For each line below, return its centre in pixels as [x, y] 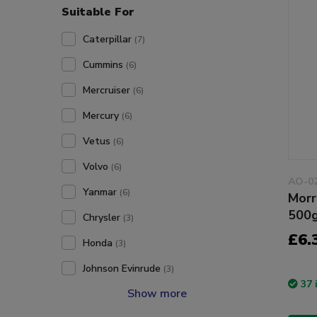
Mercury [102, 116]
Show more [157, 294]
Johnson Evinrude [123, 269]
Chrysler [103, 218]
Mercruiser [108, 90]
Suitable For [98, 12]
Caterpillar [109, 39]
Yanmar [101, 192]
